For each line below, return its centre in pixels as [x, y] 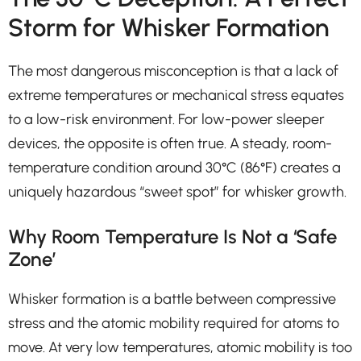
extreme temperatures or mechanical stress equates [176, 95]
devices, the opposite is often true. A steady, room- [170, 143]
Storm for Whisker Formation [169, 27]
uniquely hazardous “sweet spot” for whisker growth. [177, 191]
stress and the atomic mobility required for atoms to [174, 323]
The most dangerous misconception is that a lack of [173, 71]
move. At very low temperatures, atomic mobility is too [180, 347]
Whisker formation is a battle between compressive [172, 299]
